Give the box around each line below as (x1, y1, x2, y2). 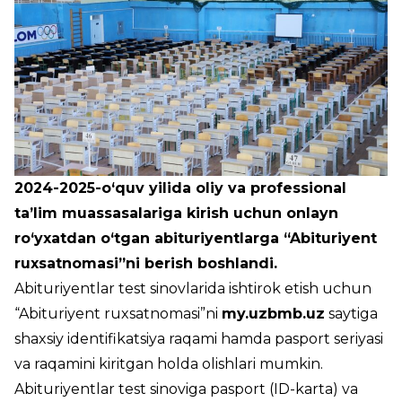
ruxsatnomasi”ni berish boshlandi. (14, 255, 277, 273)
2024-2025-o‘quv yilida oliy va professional (14, 179, 346, 197)
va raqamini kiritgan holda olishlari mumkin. (14, 355, 323, 373)
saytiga (325, 305, 378, 323)
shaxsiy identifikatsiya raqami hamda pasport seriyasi (14, 330, 383, 348)
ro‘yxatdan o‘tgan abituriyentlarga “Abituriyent (14, 230, 377, 248)
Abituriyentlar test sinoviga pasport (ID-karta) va (14, 380, 358, 398)
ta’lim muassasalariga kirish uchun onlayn (14, 205, 338, 223)
